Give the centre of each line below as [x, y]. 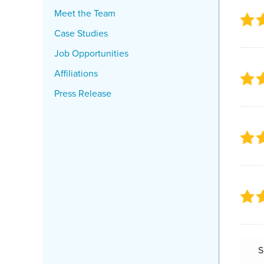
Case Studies [81, 33]
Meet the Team [85, 13]
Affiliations [76, 73]
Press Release [83, 93]
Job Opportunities [91, 53]
